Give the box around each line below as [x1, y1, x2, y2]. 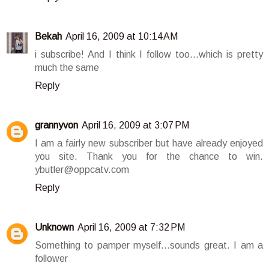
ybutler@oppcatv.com [35, 165, 129, 175]
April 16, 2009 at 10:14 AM [65, 31, 178, 42]
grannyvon [35, 120, 78, 131]
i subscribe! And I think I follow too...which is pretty [35, 49, 263, 60]
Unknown [35, 222, 74, 233]
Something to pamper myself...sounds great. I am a [35, 240, 263, 251]
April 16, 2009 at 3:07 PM [82, 120, 189, 131]
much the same [35, 62, 99, 73]
